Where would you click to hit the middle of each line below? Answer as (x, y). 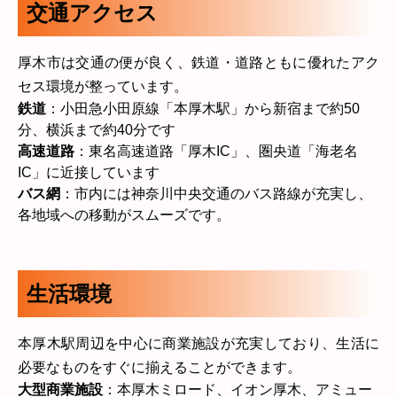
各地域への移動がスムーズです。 (124, 215)
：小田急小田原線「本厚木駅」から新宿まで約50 (203, 109)
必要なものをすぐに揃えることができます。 (160, 367)
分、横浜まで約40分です (97, 130)
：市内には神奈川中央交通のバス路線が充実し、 (216, 194)
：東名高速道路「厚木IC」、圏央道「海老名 (216, 151)
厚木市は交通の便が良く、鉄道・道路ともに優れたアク (198, 62)
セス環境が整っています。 (103, 86)
